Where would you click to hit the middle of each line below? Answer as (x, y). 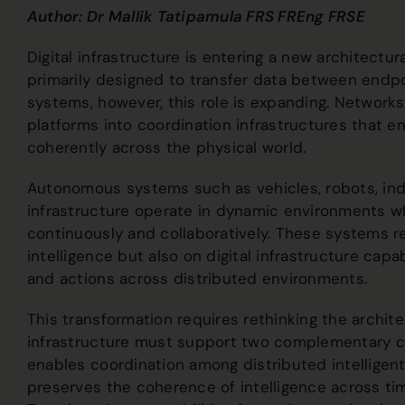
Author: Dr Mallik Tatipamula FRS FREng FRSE (196, 16)
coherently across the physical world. (166, 147)
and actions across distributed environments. (197, 278)
